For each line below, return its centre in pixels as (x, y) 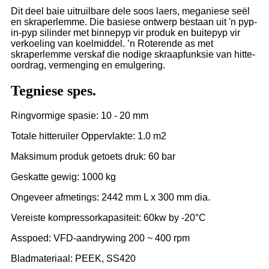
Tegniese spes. (53, 90)
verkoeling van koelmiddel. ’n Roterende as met (112, 43)
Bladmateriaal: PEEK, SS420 (73, 259)
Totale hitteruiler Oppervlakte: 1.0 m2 (89, 136)
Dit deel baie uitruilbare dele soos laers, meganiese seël (130, 11)
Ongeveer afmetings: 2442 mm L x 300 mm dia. (110, 198)
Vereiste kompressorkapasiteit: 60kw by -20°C (108, 218)
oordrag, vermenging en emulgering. (88, 65)
